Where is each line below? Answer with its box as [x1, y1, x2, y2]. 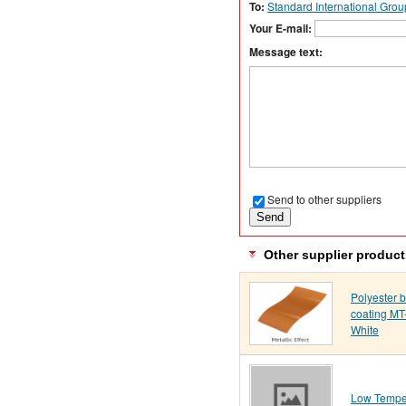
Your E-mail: [249, 20, 314, 37]
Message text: [249, 43, 323, 61]
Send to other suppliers [267, 191, 382, 208]
